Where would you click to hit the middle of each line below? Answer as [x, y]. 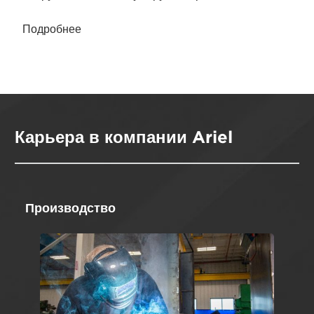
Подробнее [54, 29]
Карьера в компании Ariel [124, 137]
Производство [66, 207]
